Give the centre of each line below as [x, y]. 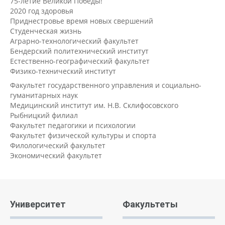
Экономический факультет [56, 155]
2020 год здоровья [42, 11]
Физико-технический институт [63, 71]
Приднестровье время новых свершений [82, 21]
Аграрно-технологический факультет [74, 41]
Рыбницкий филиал [44, 115]
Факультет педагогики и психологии [73, 125]
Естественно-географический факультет [80, 61]
